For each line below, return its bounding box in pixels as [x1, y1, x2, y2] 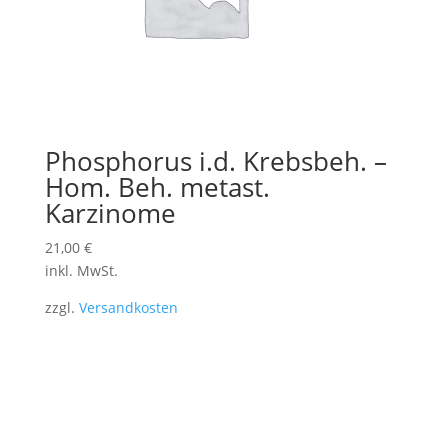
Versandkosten [78, 298, 178, 317]
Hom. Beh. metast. [44, 169, 270, 205]
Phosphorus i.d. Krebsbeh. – [44, 143, 387, 179]
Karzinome [44, 195, 176, 231]
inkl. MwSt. [44, 261, 118, 280]
